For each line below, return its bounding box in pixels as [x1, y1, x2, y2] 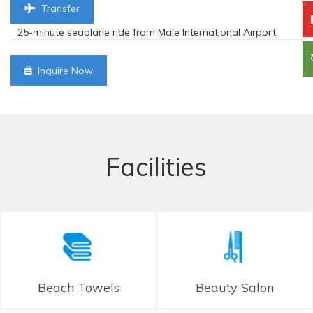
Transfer [38, 2, 80, 15]
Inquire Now [35, 64, 93, 77]
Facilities [106, 150, 207, 182]
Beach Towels [37, 279, 119, 296]
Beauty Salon [196, 279, 274, 296]
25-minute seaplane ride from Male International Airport [17, 25, 276, 38]
